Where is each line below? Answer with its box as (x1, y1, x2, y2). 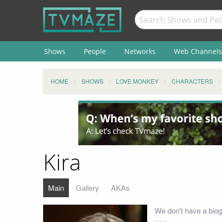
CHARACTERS (171, 77, 213, 85)
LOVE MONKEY (116, 77, 159, 85)
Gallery (76, 182, 99, 193)
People (83, 46, 106, 56)
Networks (124, 46, 156, 56)
